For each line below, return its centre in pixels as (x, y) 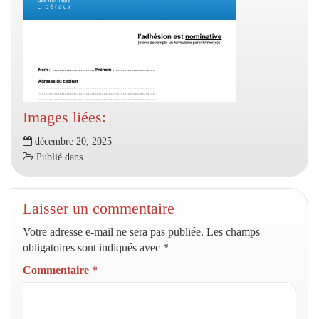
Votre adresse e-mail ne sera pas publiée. (113, 232)
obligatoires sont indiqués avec (93, 247)
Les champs (233, 232)
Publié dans (58, 157)
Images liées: (64, 117)
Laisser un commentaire (99, 208)
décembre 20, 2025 (72, 141)
